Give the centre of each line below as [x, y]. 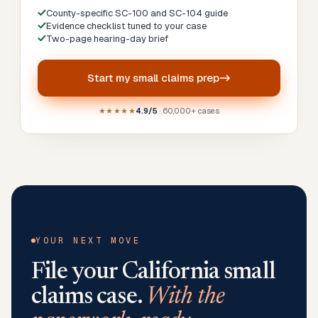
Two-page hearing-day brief [107, 39]
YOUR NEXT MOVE [88, 241]
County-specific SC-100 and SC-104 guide [137, 13]
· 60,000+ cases [189, 111]
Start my [110, 78]
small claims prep [176, 78]
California [171, 273]
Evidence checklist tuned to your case [126, 26]
